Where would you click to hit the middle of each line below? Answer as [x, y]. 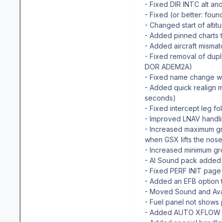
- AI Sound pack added [183, 160]
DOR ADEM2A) [168, 66]
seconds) [160, 98]
